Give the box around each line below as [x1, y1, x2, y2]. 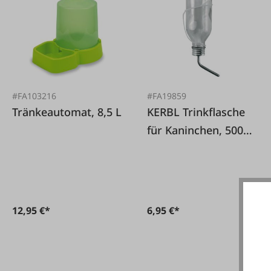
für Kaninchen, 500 [147, 123, 244, 138]
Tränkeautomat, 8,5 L [12, 105, 122, 120]
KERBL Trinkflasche [147, 105, 183, 120]
